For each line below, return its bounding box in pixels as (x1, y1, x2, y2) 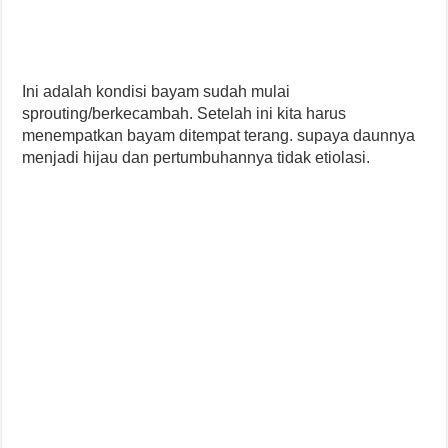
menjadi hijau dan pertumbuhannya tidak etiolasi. (22, 148, 371, 166)
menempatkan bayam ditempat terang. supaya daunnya (22, 126, 416, 144)
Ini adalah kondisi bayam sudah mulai (22, 82, 291, 100)
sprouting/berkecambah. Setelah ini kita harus (22, 104, 347, 122)
